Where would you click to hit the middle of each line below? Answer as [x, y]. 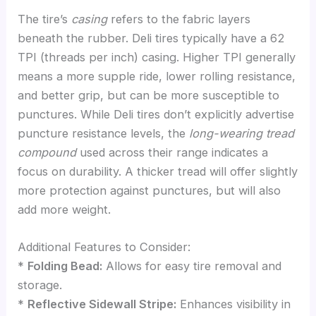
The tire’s [45, 19]
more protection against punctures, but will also [150, 190]
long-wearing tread [242, 133]
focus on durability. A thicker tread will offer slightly [158, 171]
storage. [40, 285]
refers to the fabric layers [179, 19]
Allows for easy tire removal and [192, 266]
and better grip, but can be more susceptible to [149, 95]
